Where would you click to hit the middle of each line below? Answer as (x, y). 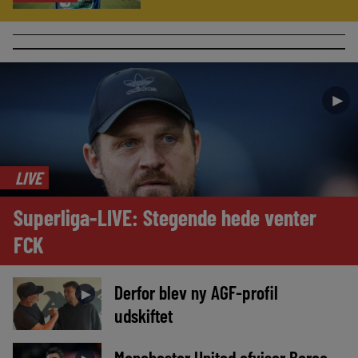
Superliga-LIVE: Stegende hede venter (165, 217)
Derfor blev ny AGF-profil (196, 292)
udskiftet (143, 315)
